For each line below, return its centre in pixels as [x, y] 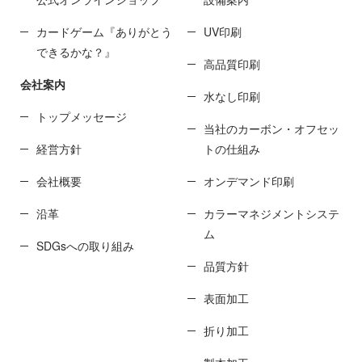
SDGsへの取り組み [85, 246]
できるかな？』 [76, 52]
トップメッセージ [82, 116]
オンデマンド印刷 [248, 181]
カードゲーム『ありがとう [104, 32]
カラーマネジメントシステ [271, 213]
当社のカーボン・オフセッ [271, 128]
